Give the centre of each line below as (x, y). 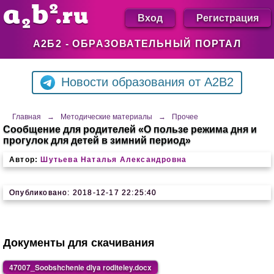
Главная (27, 117)
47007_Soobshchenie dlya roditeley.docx (80, 267)
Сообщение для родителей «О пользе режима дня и (130, 129)
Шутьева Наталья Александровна (114, 160)
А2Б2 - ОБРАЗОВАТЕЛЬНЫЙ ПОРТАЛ (137, 44)
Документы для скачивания (79, 243)
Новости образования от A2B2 (147, 82)
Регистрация (228, 17)
